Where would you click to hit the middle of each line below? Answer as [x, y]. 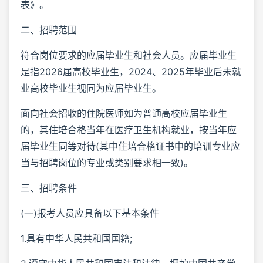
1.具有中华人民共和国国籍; [76, 238]
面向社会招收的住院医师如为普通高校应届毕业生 [124, 113]
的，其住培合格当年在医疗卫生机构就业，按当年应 [129, 129]
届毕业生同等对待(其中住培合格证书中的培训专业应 [130, 146]
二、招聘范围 [49, 30]
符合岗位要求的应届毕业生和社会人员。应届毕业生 [129, 55]
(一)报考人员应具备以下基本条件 [90, 213]
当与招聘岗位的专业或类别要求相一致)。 [107, 162]
